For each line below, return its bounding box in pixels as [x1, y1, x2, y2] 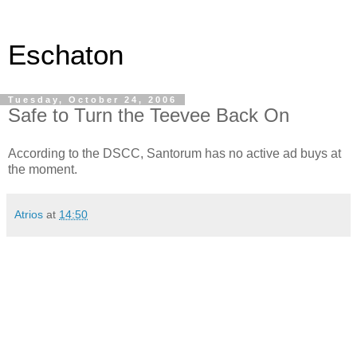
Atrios [14, 207, 43, 221]
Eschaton [8, 40, 124, 70]
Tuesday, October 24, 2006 [8, 95, 177, 104]
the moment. [8, 162, 77, 176]
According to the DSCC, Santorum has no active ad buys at [8, 146, 341, 160]
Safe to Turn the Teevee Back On [8, 104, 289, 126]
